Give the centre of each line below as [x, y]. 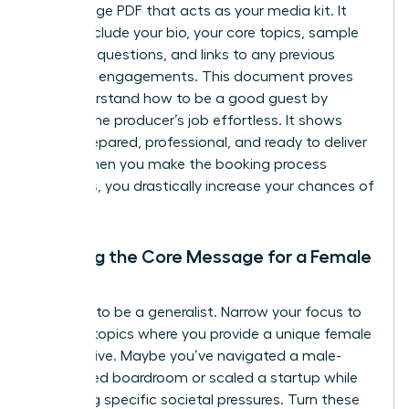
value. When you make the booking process [180, 164]
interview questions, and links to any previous [184, 54]
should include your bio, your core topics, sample [196, 32]
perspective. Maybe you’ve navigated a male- [188, 356]
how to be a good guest [225, 98]
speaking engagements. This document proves [194, 76]
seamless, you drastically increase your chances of [204, 186]
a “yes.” [58, 208]
